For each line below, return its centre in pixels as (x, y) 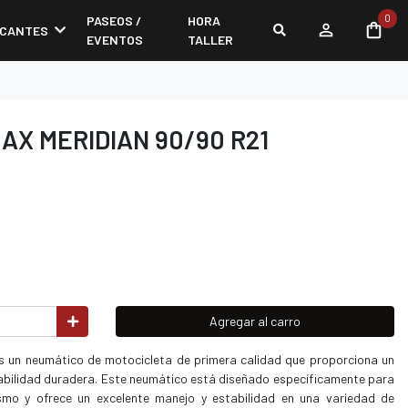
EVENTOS (115, 40)
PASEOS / (114, 21)
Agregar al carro (255, 321)
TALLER (211, 40)
